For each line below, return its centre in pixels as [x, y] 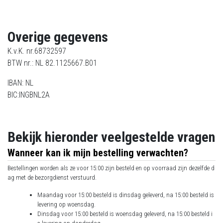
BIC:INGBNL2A [30, 95]
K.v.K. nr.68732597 [37, 51]
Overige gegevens [58, 37]
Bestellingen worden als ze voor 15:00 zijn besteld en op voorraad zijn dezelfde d [111, 168]
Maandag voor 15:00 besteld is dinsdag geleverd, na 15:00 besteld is [126, 195]
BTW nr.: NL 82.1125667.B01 [52, 63]
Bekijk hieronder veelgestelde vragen [111, 137]
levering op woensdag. [66, 205]
